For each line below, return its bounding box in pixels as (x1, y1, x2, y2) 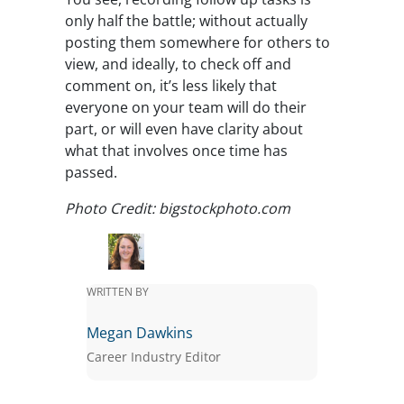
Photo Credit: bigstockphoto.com (65, 198, 290, 219)
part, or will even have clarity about (65, 119, 303, 140)
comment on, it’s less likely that (65, 76, 277, 96)
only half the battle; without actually (65, 11, 308, 32)
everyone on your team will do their (65, 97, 307, 118)
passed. (65, 162, 117, 183)
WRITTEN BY (87, 284, 149, 300)
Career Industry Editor (87, 348, 221, 366)
